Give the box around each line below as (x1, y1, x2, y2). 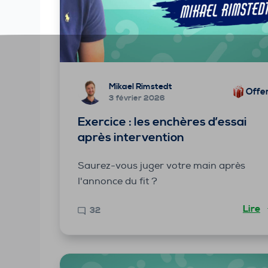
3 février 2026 (109, 93, 166, 103)
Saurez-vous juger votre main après (78, 159, 246, 172)
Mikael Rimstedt (109, 81, 173, 93)
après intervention (78, 130, 185, 145)
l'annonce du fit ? (78, 175, 158, 187)
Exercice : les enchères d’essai (78, 114, 248, 130)
